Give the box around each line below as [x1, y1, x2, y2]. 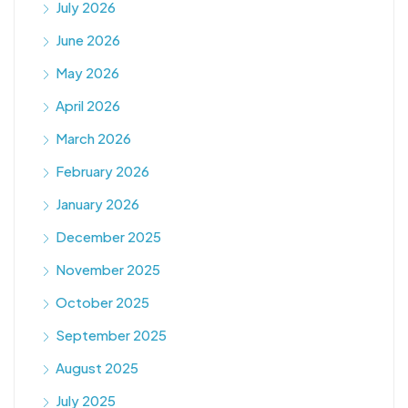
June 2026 [56, 30, 120, 48]
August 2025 [56, 358, 138, 376]
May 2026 [56, 63, 119, 81]
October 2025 [56, 292, 149, 311]
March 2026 [56, 128, 131, 147]
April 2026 [56, 96, 120, 114]
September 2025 [56, 325, 167, 343]
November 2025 [56, 260, 160, 278]
